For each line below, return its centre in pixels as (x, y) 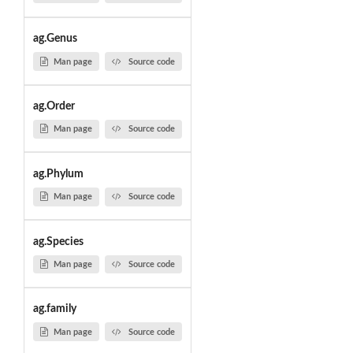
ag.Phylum (58, 174)
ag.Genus (55, 39)
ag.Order (54, 107)
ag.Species (58, 242)
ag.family (54, 309)
